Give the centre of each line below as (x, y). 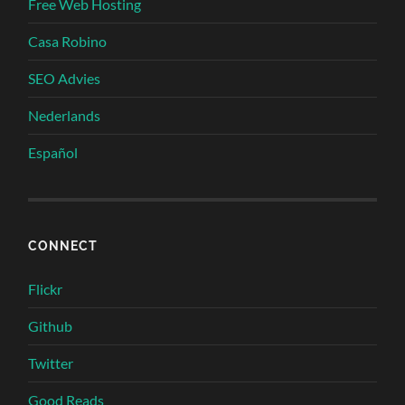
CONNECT (63, 245)
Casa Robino (68, 41)
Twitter (51, 363)
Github (51, 325)
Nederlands (65, 115)
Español (53, 152)
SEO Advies (65, 78)
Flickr (46, 288)
